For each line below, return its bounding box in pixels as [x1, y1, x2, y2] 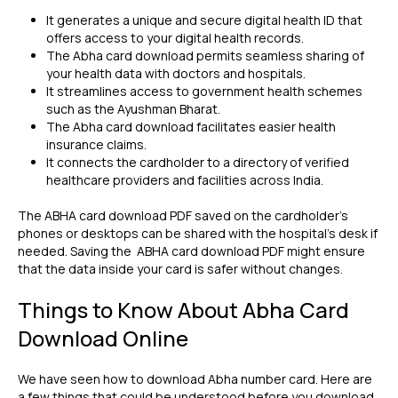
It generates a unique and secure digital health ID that [46, 12, 362, 28]
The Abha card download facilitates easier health [46, 118, 336, 135]
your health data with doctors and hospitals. [46, 65, 306, 82]
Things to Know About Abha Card [18, 295, 349, 324]
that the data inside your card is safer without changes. [18, 260, 346, 277]
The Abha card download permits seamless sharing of [46, 47, 364, 64]
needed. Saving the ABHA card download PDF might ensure [18, 243, 365, 259]
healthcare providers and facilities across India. [46, 171, 326, 188]
